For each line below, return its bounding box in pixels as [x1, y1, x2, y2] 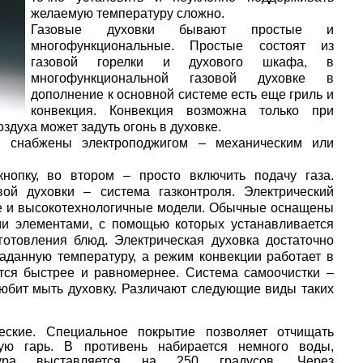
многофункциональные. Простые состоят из [31, 39, 334, 53]
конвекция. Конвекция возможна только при [31, 104, 334, 117]
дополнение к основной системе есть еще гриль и [31, 88, 334, 101]
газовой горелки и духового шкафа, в [31, 55, 334, 69]
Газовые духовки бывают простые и [31, 23, 334, 36]
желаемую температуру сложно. [31, 6, 224, 20]
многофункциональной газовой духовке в [31, 71, 334, 85]
